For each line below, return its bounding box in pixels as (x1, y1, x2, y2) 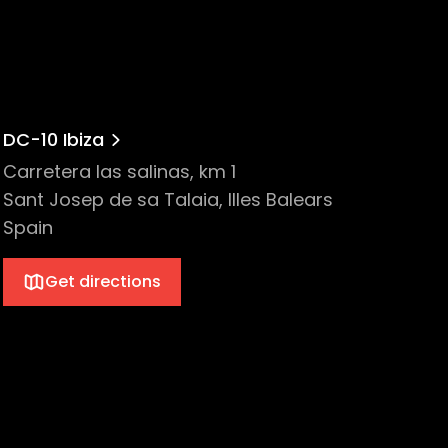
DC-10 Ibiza (2, 127, 104, 152)
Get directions (44, 270, 161, 293)
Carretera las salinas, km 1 (2, 159, 236, 184)
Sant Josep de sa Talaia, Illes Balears (2, 187, 333, 212)
